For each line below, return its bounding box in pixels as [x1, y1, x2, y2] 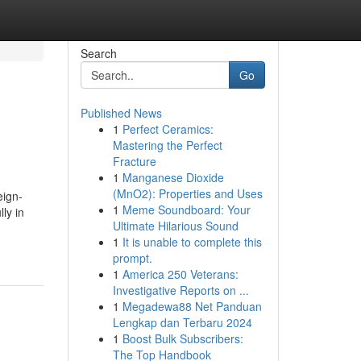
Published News [80, 105, 162, 121]
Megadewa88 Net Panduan [122, 298, 262, 314]
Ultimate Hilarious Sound [112, 218, 239, 234]
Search [80, 45, 117, 61]
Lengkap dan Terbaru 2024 [112, 314, 252, 330]
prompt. [112, 250, 152, 266]
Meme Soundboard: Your [122, 201, 251, 218]
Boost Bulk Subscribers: [122, 330, 243, 346]
